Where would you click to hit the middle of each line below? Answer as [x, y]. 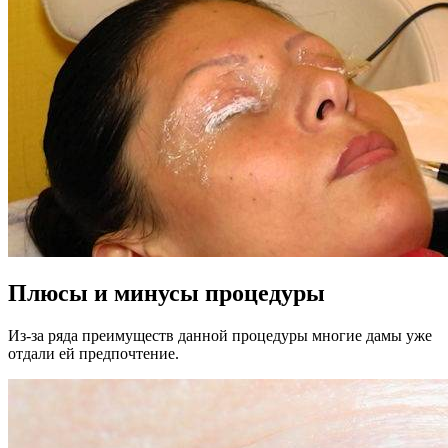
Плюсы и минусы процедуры [166, 293]
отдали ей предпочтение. [93, 354]
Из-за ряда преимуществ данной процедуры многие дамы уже [220, 336]
